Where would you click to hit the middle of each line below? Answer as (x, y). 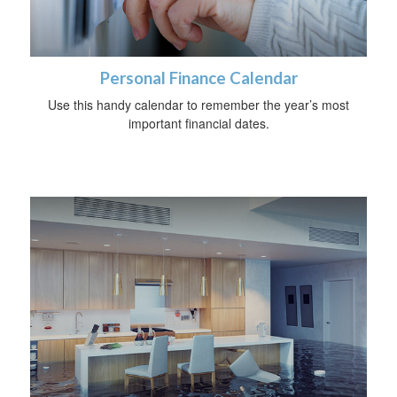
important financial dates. (198, 123)
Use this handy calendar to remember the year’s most (198, 104)
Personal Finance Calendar (198, 78)
